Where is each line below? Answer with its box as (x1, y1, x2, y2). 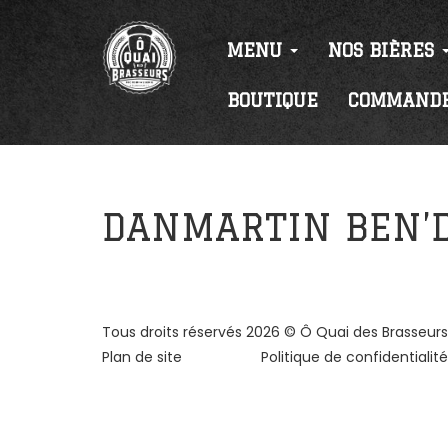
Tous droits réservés (102, 322, 246, 342)
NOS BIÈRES (328, 40, 440, 60)
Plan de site (102, 347, 182, 367)
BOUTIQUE (227, 90, 318, 110)
